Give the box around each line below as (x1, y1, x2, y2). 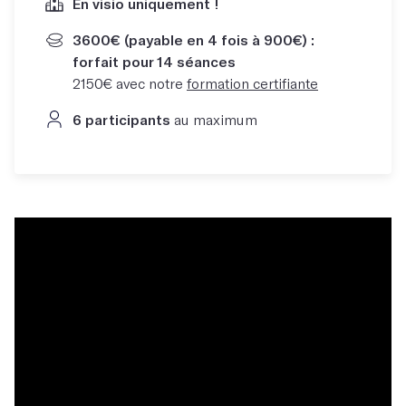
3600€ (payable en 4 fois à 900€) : (72, 31, 314, 48)
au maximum (170, 111, 257, 128)
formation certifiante (187, 74, 318, 92)
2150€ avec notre (72, 74, 187, 92)
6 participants (72, 111, 170, 128)
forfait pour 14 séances (72, 53, 236, 70)
